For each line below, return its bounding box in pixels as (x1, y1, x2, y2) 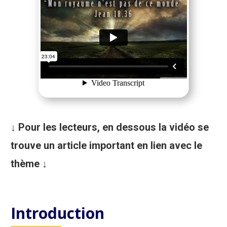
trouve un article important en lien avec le (11, 139, 203, 152)
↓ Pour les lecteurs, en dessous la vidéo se (11, 121, 209, 133)
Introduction (11, 202, 105, 223)
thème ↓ (11, 157, 48, 170)
